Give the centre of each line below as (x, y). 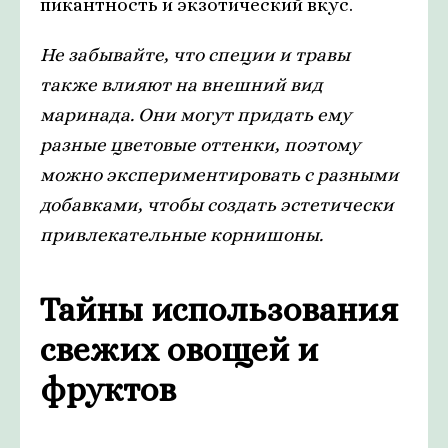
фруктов (108, 390)
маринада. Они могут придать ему (195, 115)
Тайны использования (219, 310)
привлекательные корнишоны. (181, 235)
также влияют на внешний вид (181, 85)
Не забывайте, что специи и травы (195, 55)
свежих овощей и (179, 350)
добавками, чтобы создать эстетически (217, 205)
